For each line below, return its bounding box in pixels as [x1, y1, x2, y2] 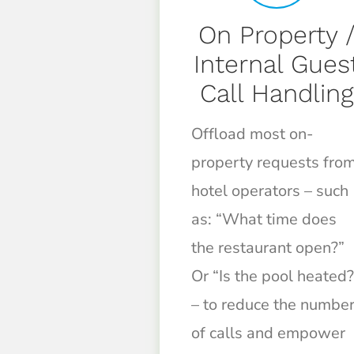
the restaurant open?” [190, 237, 345, 259]
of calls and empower [190, 322, 345, 345]
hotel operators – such [190, 180, 348, 202]
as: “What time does [190, 209, 337, 231]
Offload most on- [190, 123, 313, 145]
